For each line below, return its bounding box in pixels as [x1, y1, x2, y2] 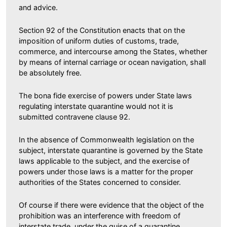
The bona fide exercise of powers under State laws [19, 91, 192, 100]
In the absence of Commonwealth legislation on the [19, 135, 194, 144]
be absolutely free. [19, 68, 82, 77]
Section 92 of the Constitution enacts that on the [19, 25, 185, 34]
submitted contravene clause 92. [19, 112, 130, 121]
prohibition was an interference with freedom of [19, 211, 180, 220]
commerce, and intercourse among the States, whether [19, 47, 207, 56]
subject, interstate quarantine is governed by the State [19, 145, 203, 155]
